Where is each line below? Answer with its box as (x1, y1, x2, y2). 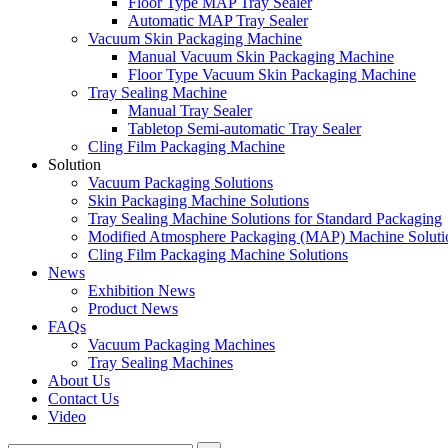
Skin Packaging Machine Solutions (88, 192, 309, 209)
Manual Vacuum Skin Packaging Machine (128, 48, 394, 65)
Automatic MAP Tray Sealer (128, 12, 308, 29)
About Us (48, 372, 110, 389)
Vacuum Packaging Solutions (88, 174, 273, 191)
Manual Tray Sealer (128, 102, 252, 119)
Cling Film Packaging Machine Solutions (88, 246, 348, 263)
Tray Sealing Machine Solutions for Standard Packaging (88, 210, 442, 227)
